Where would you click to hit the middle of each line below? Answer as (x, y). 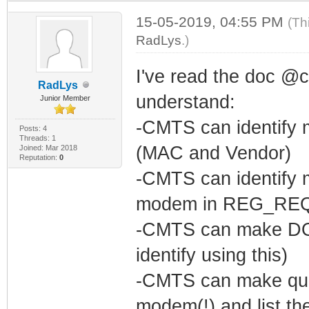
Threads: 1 (37, 138)
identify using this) (211, 255)
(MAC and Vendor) (213, 153)
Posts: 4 (33, 128)
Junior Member (65, 98)
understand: (185, 102)
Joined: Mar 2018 (48, 147)
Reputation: (39, 157)
